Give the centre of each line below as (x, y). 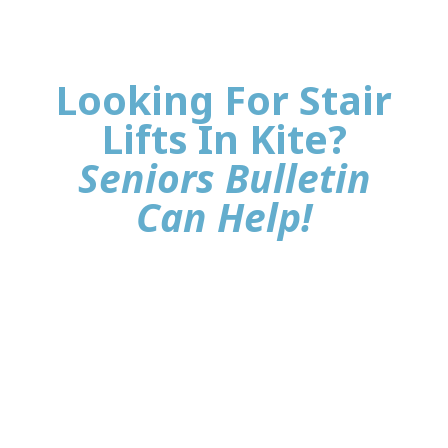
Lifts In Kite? (224, 138)
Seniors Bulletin (224, 177)
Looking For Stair (224, 99)
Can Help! (224, 216)
